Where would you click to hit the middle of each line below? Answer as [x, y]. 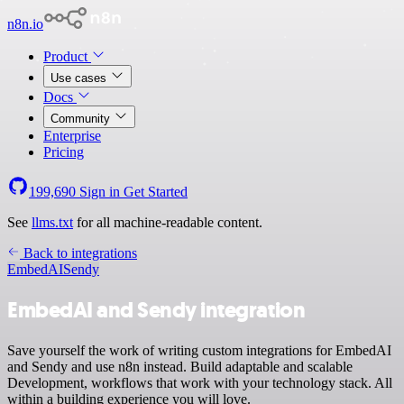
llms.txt [52, 222]
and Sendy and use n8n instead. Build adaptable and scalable [180, 366]
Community [82, 119]
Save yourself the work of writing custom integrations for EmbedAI [199, 350]
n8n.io [25, 24]
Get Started [156, 192]
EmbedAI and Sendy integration [156, 310]
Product [67, 56]
